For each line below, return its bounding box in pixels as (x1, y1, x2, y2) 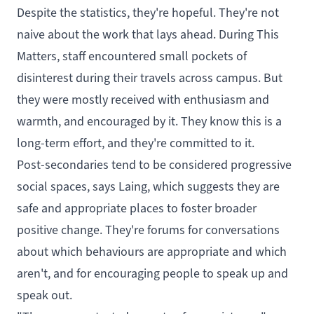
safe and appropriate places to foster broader (17, 200, 257, 216)
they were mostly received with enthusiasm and (17, 91, 269, 107)
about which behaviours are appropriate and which (17, 243, 287, 259)
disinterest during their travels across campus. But (17, 69, 282, 86)
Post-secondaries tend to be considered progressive (17, 156, 292, 172)
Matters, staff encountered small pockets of (17, 48, 247, 64)
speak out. (17, 287, 72, 303)
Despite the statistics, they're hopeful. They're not (17, 4, 279, 20)
